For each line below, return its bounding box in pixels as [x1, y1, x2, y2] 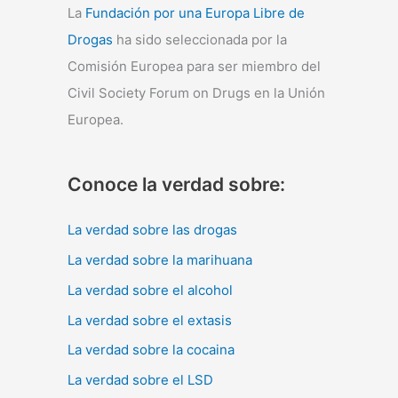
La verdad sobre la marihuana [68, 251, 252, 268]
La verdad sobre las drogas [68, 221, 237, 239]
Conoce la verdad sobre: [68, 173, 285, 196]
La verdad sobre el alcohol [68, 281, 233, 298]
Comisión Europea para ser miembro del [68, 58, 321, 76]
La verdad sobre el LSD [68, 371, 213, 388]
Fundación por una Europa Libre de [85, 4, 305, 22]
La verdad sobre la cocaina [68, 341, 235, 359]
